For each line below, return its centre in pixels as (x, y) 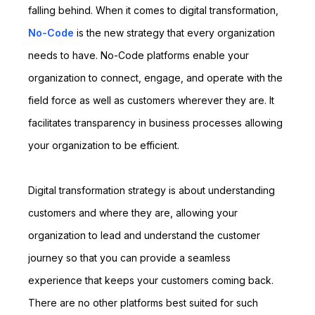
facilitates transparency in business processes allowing (155, 123)
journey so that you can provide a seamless (129, 258)
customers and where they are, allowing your (133, 213)
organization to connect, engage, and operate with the (155, 78)
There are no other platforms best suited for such (143, 303)
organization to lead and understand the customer (144, 235)
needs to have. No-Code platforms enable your (139, 55)
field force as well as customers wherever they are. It (151, 100)
